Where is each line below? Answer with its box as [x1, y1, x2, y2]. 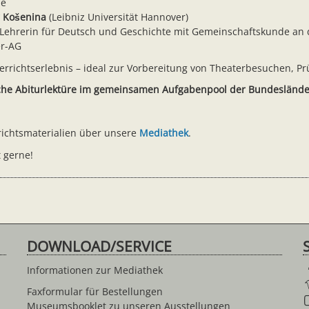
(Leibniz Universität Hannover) [46, 10, 188, 23]
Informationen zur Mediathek [27, 263, 163, 277]
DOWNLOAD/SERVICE [27, 237, 172, 256]
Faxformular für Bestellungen [27, 285, 163, 298]
